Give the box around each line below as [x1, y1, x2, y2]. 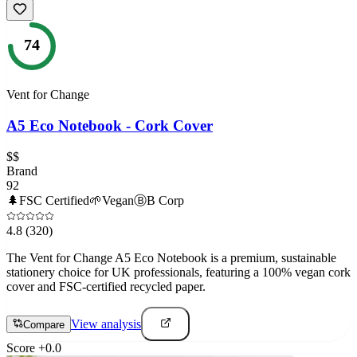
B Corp [147, 193, 184, 207]
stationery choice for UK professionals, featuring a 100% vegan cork [6, 265, 351, 279]
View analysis [71, 317, 141, 331]
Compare [23, 319, 65, 331]
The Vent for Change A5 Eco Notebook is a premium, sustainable [6, 250, 336, 265]
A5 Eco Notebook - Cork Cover [6, 117, 213, 135]
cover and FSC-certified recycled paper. [6, 279, 206, 293]
